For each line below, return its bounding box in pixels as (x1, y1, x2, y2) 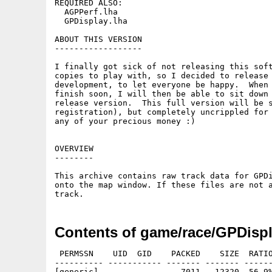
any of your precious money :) (55, 117, 195, 126)
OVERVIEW (55, 144, 93, 153)
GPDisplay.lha (55, 16, 127, 25)
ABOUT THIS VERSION (55, 35, 142, 44)
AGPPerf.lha (55, 7, 118, 16)
